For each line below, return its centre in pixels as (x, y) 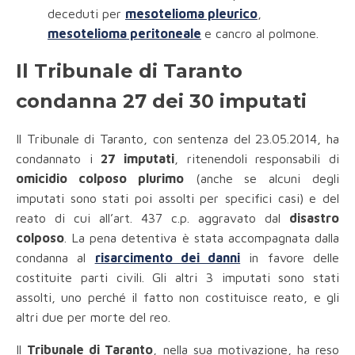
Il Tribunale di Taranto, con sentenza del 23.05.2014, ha (177, 139)
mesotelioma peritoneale (124, 34)
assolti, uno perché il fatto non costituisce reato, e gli (177, 298)
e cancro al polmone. (261, 34)
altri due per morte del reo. (93, 317)
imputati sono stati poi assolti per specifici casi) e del (177, 198)
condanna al (55, 258)
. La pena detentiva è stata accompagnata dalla (202, 238)
